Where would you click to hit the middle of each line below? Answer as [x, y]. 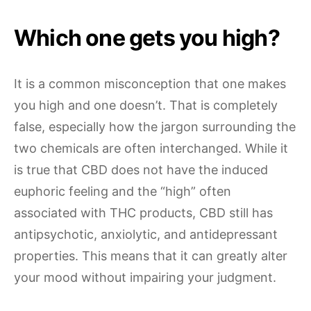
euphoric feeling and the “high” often [123, 191]
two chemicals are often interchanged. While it [151, 148]
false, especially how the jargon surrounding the [155, 127]
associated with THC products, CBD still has [143, 213]
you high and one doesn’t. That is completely [146, 105]
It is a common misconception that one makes [150, 84]
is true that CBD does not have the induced [141, 170]
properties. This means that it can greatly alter [151, 256]
